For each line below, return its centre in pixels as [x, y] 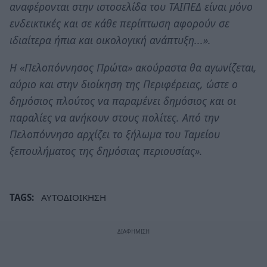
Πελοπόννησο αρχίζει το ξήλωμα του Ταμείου [115, 134]
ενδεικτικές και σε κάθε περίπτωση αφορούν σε [119, 24]
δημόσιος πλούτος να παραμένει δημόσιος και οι [123, 100]
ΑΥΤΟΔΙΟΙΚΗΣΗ [74, 197]
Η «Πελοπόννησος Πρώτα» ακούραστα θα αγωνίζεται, [133, 67]
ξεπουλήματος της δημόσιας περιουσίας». [106, 150]
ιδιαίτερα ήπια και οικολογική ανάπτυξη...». [110, 40]
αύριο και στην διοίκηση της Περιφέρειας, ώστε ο [124, 84]
